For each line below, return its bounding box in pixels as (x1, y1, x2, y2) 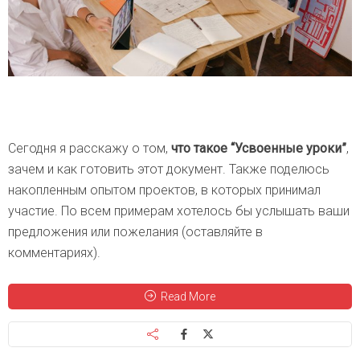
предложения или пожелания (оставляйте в (8, 224, 263, 240)
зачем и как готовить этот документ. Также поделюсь (8, 162, 329, 178)
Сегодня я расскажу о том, (8, 141, 171, 157)
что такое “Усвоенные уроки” (171, 141, 346, 157)
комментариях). (8, 245, 100, 261)
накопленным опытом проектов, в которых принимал (8, 182, 321, 198)
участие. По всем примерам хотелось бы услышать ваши (8, 203, 350, 219)
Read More (161, 290, 215, 304)
